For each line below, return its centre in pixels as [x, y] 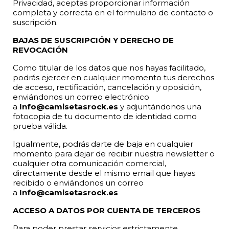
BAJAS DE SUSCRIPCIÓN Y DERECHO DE [93, 40]
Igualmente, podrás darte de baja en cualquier [103, 144]
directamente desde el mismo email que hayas [104, 173]
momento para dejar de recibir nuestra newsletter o [114, 153]
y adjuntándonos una [161, 106]
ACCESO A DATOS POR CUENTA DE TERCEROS [107, 210]
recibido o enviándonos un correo [78, 182]
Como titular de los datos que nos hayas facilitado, [109, 67]
